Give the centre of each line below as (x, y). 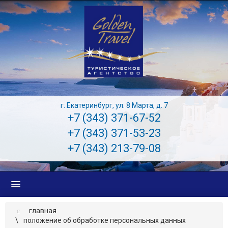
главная (43, 211)
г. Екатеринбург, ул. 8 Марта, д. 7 (114, 106)
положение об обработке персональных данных (105, 221)
